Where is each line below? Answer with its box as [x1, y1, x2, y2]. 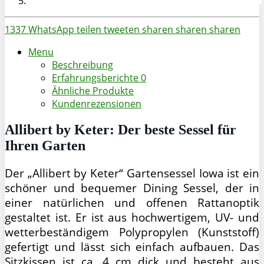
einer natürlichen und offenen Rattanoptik [5, 194, 259, 210]
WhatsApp [28, 22, 74, 36]
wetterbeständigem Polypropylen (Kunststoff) [5, 224, 259, 239]
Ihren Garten [5, 137, 85, 153]
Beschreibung [52, 58, 113, 71]
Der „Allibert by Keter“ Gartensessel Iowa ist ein [5, 165, 259, 180]
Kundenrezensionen [52, 97, 141, 110]
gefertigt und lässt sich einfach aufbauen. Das [5, 239, 259, 254]
